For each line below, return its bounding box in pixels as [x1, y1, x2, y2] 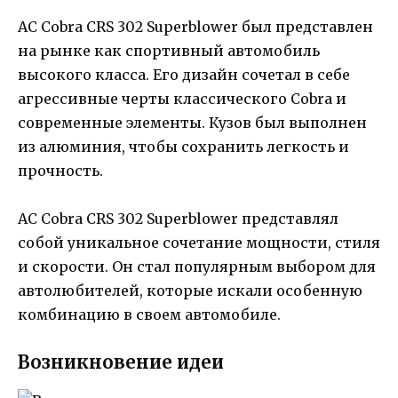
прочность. [18, 161, 103, 179]
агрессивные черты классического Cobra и [18, 89, 346, 107]
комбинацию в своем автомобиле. [18, 306, 281, 323]
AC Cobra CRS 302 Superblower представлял [18, 210, 338, 227]
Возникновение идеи [18, 351, 224, 374]
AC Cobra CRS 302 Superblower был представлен [18, 17, 373, 36]
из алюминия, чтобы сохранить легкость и [18, 137, 349, 155]
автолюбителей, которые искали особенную [18, 282, 362, 299]
